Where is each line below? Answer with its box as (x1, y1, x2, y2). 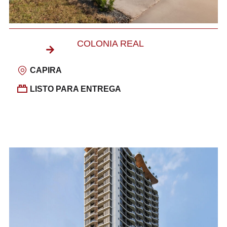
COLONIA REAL (77, 38, 144, 49)
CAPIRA (30, 66, 62, 75)
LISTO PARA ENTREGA (30, 84, 122, 93)
